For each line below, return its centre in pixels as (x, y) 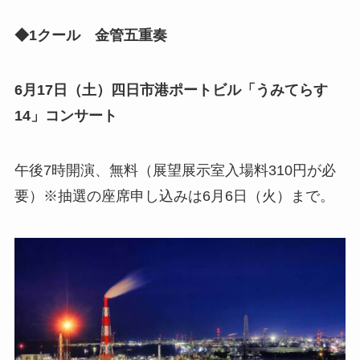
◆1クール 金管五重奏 (98, 36)
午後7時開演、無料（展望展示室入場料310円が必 (175, 171)
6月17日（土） (62, 90)
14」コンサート (65, 116)
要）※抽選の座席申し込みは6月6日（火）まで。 (174, 196)
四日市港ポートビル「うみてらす (219, 90)
